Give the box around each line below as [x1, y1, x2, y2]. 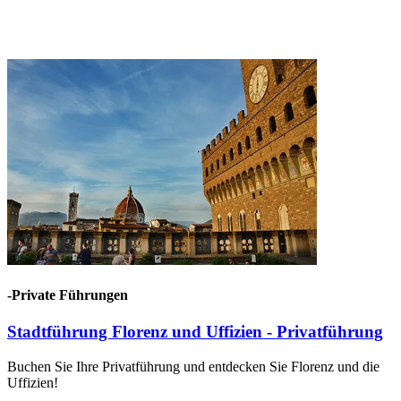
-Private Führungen [7, 287, 128, 303]
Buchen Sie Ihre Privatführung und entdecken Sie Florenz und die [7, 359, 380, 375]
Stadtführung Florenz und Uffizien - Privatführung [7, 322, 383, 342]
